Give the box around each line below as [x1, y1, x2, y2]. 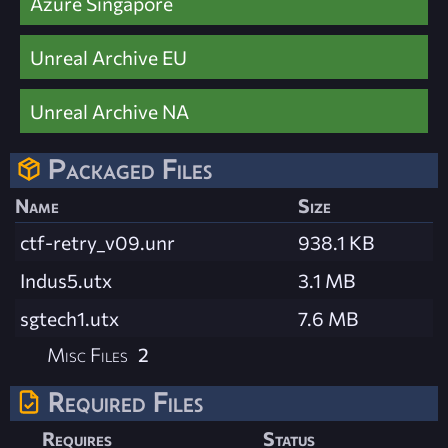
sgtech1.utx [20, 305, 119, 330]
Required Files [48, 385, 203, 418]
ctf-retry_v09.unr [20, 229, 175, 254]
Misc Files [47, 341, 129, 366]
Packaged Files [48, 152, 212, 185]
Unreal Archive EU [30, 44, 187, 69]
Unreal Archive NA [30, 98, 189, 123]
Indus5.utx [20, 267, 112, 292]
